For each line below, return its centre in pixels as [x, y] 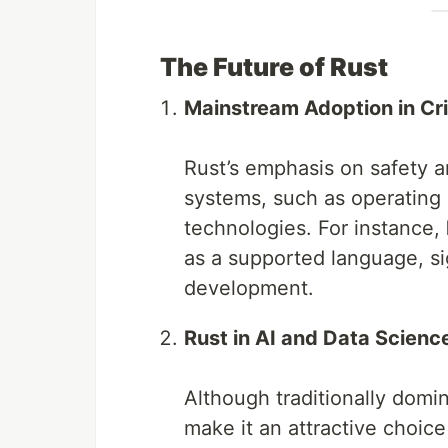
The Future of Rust [274, 67]
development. [249, 288]
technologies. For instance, [315, 228]
